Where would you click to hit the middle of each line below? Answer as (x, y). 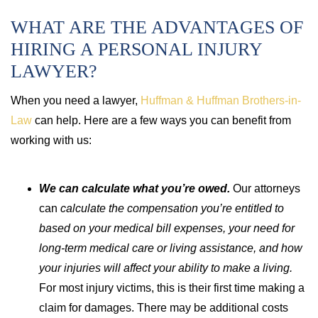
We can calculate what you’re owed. (136, 188)
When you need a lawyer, (76, 100)
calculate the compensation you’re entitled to (171, 208)
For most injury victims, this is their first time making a (172, 288)
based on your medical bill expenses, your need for (167, 228)
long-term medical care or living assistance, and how (171, 248)
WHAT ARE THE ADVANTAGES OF (157, 27)
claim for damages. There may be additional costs (164, 308)
